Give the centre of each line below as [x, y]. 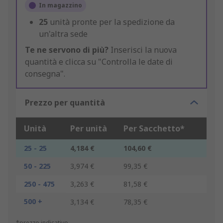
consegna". [45, 74]
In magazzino [60, 5]
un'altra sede [63, 34]
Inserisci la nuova [143, 50]
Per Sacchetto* [154, 129]
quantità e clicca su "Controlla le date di [99, 62]
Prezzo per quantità [65, 103]
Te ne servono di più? [67, 50]
